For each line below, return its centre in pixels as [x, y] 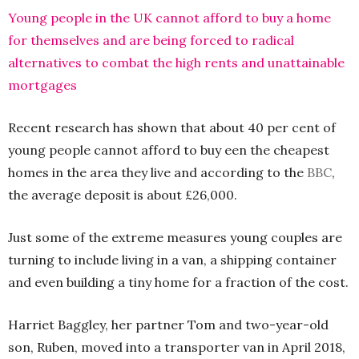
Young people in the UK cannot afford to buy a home [169, 17]
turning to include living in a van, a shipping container [172, 259]
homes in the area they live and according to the [157, 172]
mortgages [42, 85]
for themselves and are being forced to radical [151, 40]
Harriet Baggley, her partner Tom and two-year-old [168, 324]
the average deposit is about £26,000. [123, 194]
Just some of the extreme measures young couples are [175, 237]
